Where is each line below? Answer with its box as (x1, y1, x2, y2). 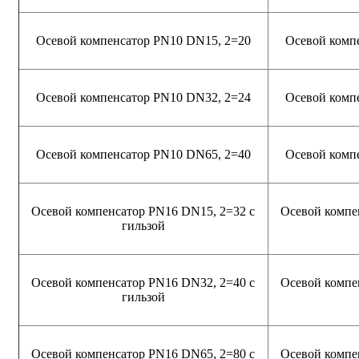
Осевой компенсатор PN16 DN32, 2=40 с (31, 275, 256, 289)
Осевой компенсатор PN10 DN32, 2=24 (36, 90, 251, 104)
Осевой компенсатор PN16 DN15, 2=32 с (31, 204, 256, 218)
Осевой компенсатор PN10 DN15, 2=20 (36, 33, 251, 47)
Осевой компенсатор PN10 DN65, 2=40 (36, 147, 251, 161)
